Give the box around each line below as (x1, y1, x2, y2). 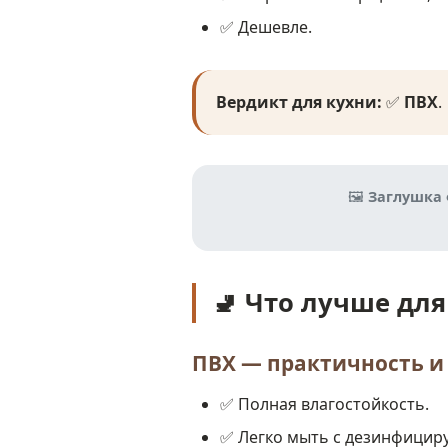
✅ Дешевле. (220, 16, 312, 38)
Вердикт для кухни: (216, 91, 382, 113)
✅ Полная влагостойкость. (220, 393, 429, 415)
